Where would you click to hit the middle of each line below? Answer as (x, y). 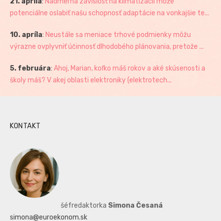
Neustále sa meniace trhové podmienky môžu (118, 35)
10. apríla (26, 35)
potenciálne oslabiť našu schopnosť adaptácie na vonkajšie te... (110, 13)
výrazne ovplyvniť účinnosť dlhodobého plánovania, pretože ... (107, 47)
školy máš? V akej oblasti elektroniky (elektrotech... (91, 80)
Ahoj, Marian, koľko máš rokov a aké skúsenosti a (129, 69)
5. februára (30, 69)
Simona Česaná (135, 206)
